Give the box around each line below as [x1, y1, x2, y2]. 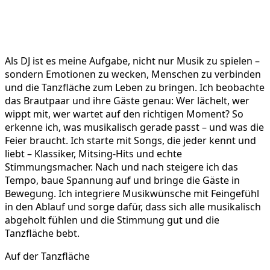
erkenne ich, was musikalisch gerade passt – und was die [5, 121, 264, 134]
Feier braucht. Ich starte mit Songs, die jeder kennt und [5, 134, 256, 148]
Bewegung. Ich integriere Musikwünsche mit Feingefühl [5, 187, 259, 201]
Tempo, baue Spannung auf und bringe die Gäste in [5, 174, 240, 187]
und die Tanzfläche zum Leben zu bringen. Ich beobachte [5, 81, 265, 95]
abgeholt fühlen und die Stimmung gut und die [5, 213, 219, 227]
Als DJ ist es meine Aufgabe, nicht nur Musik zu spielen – [5, 54, 260, 68]
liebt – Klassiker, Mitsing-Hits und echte [5, 147, 182, 161]
